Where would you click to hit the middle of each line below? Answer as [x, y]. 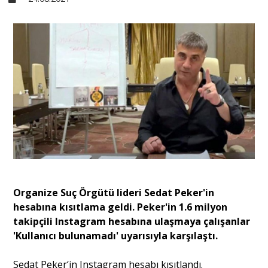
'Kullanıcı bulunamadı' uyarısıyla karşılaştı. [116, 236]
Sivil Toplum [134, 30]
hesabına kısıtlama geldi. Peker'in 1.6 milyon [121, 207]
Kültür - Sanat [134, 69]
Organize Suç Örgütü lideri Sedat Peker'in [114, 193]
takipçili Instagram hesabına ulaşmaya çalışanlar [132, 222]
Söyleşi [134, 225]
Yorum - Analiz [134, 186]
